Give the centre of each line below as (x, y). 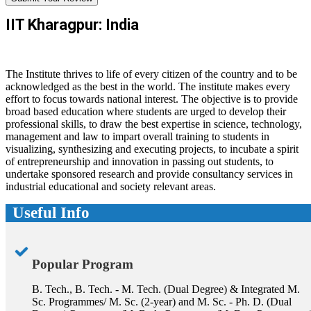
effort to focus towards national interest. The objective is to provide (152, 99)
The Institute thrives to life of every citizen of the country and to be (151, 74)
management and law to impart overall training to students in (137, 136)
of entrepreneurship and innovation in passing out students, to (140, 161)
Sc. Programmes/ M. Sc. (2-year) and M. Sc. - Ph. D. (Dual (162, 301)
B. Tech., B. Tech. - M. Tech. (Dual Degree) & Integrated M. (166, 289)
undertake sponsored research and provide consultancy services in (149, 174)
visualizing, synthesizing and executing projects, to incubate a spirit (152, 149)
